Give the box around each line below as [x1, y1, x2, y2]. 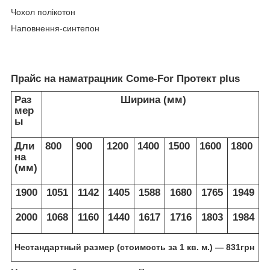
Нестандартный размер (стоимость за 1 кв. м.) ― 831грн [14, 242, 254, 253]
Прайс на [11, 72, 58, 84]
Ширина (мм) [115, 94, 186, 106]
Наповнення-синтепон [11, 23, 99, 33]
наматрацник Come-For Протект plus [58, 72, 240, 84]
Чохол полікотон [11, 7, 75, 17]
